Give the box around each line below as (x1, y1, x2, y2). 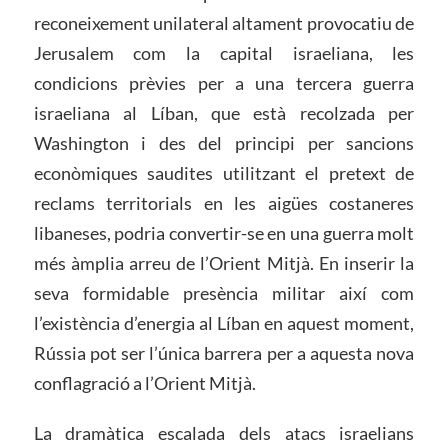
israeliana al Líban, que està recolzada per (33, 102, 415, 125)
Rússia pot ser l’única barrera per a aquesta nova (33, 342, 415, 365)
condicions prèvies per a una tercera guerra (33, 72, 415, 95)
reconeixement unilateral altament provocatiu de (33, 12, 415, 35)
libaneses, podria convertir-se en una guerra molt (33, 222, 415, 245)
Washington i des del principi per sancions (33, 132, 415, 155)
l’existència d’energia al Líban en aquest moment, (33, 312, 415, 335)
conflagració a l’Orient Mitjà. (33, 372, 256, 395)
